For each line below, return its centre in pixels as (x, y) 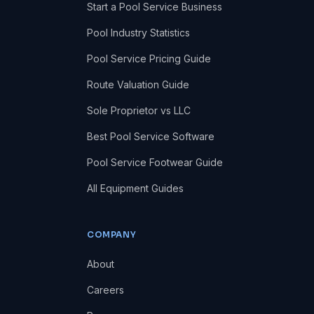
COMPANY (111, 234)
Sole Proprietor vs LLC (138, 110)
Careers (105, 289)
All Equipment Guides (135, 188)
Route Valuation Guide (138, 84)
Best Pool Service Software (150, 136)
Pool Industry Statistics (138, 32)
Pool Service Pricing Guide (149, 58)
